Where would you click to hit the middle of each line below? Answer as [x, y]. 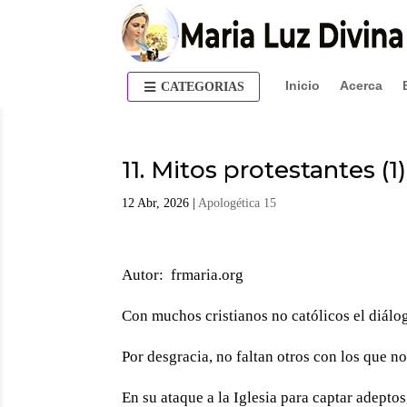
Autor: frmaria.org [183, 275]
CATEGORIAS [203, 87]
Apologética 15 [238, 203]
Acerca [361, 85]
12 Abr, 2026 [156, 203]
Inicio [302, 85]
